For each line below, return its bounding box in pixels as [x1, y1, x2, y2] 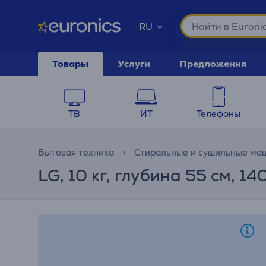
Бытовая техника [38, 147, 114, 158]
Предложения [179, 58, 246, 70]
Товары [52, 58, 88, 70]
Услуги [118, 58, 150, 70]
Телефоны [196, 108, 240, 119]
